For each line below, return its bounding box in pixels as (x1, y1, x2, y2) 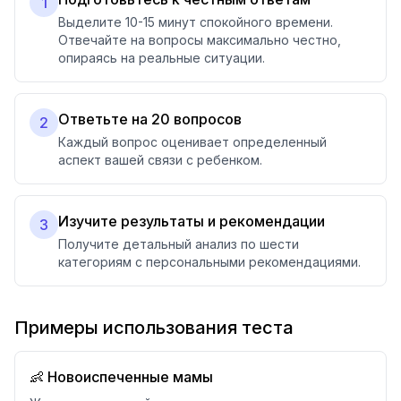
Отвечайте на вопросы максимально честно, (58, 32, 341, 47)
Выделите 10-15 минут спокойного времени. (58, 14, 333, 30)
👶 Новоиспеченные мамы (30, 368, 213, 386)
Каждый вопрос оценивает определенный (58, 134, 327, 149)
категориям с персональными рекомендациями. (58, 254, 361, 269)
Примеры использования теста (14, 317, 294, 338)
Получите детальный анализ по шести (58, 236, 299, 252)
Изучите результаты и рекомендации (58, 212, 325, 230)
